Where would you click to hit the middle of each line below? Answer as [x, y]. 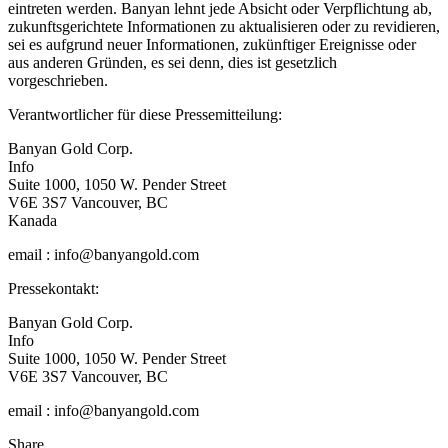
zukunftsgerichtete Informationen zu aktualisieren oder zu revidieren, [224, 26]
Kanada [32, 220]
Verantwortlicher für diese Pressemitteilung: [145, 114]
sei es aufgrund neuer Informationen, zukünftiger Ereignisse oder [212, 44]
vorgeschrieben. [58, 80]
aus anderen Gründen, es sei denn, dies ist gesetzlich [172, 62]
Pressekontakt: [53, 288]
